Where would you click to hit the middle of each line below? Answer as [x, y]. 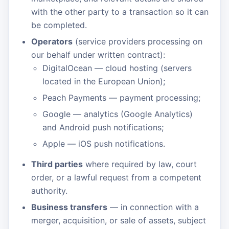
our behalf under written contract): [98, 55]
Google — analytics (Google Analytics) [118, 114]
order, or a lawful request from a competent [116, 177]
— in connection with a [153, 207]
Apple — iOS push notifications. [104, 144]
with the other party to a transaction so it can [120, 12]
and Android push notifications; [103, 127]
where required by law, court [140, 164]
